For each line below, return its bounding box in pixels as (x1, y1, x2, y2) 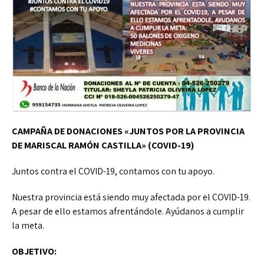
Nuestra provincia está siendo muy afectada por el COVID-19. (12, 191, 250, 204)
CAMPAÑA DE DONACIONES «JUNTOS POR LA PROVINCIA (12, 125, 245, 138)
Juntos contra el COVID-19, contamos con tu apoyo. (12, 165, 214, 178)
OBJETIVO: (12, 245, 57, 258)
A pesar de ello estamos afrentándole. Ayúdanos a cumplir (12, 205, 244, 218)
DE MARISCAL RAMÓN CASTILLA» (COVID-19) (12, 139, 194, 152)
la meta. (12, 219, 44, 232)
